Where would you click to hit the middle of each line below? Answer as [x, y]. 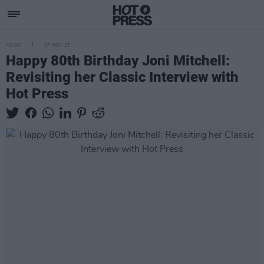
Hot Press [37, 94]
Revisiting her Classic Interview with [122, 77]
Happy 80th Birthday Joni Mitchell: [118, 61]
